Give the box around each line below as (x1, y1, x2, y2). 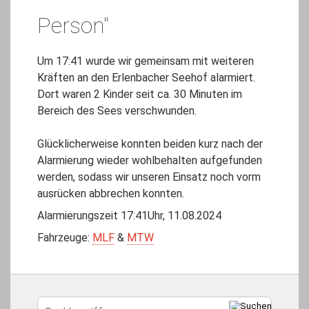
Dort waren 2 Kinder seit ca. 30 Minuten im (37, 88, 242, 101)
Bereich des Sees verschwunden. (37, 104, 197, 118)
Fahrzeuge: (37, 231, 92, 245)
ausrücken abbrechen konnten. (37, 187, 184, 201)
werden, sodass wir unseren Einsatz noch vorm (37, 170, 261, 184)
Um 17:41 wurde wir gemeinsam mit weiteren (37, 54, 254, 68)
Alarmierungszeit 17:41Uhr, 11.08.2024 (37, 209, 221, 223)
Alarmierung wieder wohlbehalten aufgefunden (37, 154, 262, 168)
